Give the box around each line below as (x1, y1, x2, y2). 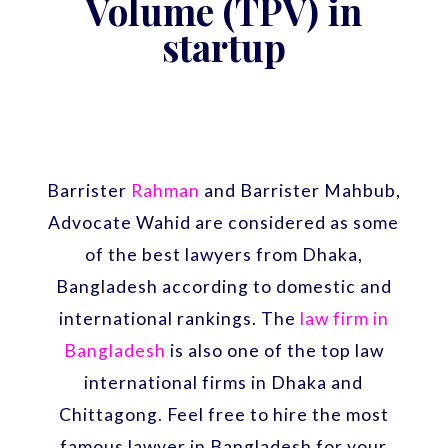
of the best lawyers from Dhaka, (84, 243, 363, 265)
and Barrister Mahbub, (199, 179, 401, 201)
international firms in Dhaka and (84, 371, 364, 393)
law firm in (299, 307, 389, 329)
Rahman (130, 179, 200, 201)
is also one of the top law (165, 339, 384, 361)
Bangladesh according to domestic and (55, 275, 392, 297)
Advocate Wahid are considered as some (48, 211, 400, 233)
